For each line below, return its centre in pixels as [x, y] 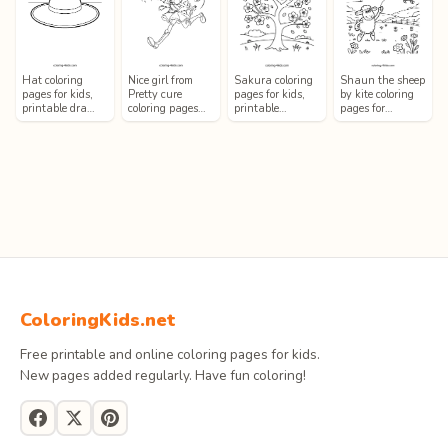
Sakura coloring [273, 80]
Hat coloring [52, 80]
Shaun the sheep [382, 80]
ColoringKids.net [98, 320]
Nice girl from [160, 80]
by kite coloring [377, 94]
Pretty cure [155, 94]
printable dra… [58, 108]
